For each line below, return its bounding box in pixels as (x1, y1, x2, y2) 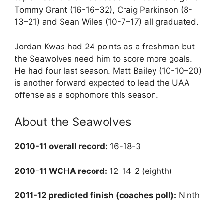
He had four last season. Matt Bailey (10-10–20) (15, 65, 201, 76)
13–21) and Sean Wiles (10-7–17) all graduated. (15, 17, 199, 27)
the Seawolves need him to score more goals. (15, 53, 192, 63)
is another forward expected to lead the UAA (15, 77, 190, 88)
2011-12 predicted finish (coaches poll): (15, 190, 176, 200)
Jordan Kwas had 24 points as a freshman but (15, 41, 195, 51)
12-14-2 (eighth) (107, 166, 172, 176)
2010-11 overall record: (15, 141, 108, 151)
